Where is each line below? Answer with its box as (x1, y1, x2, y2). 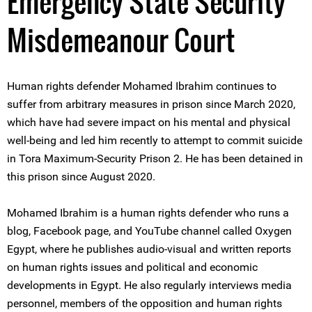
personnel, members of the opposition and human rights (7, 297, 282, 310)
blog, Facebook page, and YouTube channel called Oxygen (7, 224, 292, 237)
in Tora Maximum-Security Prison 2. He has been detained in (7, 152, 303, 165)
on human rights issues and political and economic (7, 260, 258, 274)
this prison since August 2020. (7, 170, 155, 183)
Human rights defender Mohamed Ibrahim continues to (7, 79, 276, 93)
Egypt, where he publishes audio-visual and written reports (7, 242, 291, 256)
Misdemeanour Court (7, 19, 235, 61)
